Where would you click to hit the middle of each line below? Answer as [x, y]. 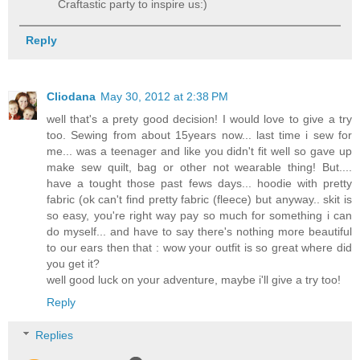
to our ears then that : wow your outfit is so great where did [199, 247]
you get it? [73, 263]
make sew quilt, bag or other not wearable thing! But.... [199, 167]
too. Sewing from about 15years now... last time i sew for [199, 135]
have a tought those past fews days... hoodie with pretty [199, 183]
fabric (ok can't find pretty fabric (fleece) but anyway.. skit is [199, 199]
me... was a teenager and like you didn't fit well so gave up [199, 151]
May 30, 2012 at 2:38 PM [164, 96]
